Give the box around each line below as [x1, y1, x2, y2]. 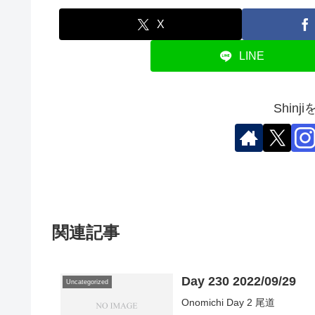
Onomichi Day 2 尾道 [181, 297, 276, 309]
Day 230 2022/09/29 [181, 274, 297, 288]
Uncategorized [66, 278, 109, 286]
